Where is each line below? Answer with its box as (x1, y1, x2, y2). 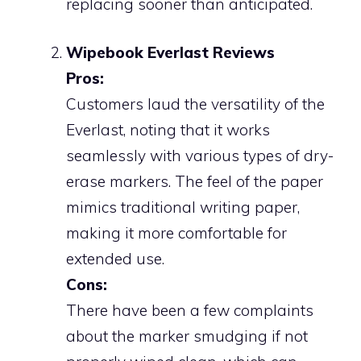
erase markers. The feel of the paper (66, 172, 323, 191)
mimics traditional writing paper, (66, 197, 300, 217)
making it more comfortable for (66, 223, 287, 243)
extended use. (66, 249, 164, 268)
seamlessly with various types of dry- (66, 146, 334, 165)
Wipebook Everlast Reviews (66, 43, 275, 62)
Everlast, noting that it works (66, 120, 270, 139)
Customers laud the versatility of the (66, 94, 325, 114)
